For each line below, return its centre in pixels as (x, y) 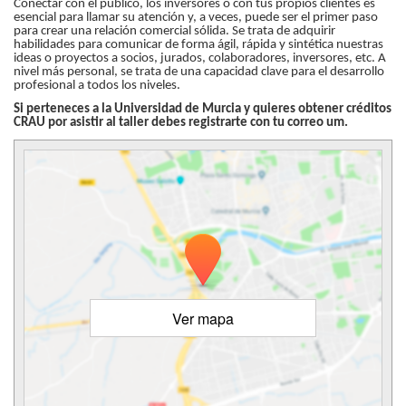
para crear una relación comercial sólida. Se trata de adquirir (174, 31)
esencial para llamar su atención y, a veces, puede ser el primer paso (196, 18)
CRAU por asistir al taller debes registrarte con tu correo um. (181, 123)
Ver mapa (203, 318)
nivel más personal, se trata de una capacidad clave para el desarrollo (199, 72)
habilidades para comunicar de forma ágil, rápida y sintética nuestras (198, 45)
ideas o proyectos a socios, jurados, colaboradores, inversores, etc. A (200, 58)
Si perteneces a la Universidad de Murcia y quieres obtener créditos (203, 109)
